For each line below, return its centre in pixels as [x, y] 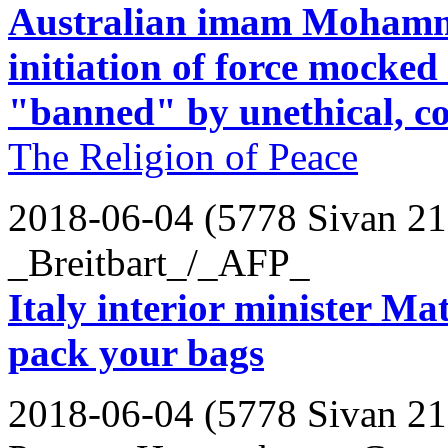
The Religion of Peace [183, 156]
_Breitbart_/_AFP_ [159, 262]
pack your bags [136, 352]
